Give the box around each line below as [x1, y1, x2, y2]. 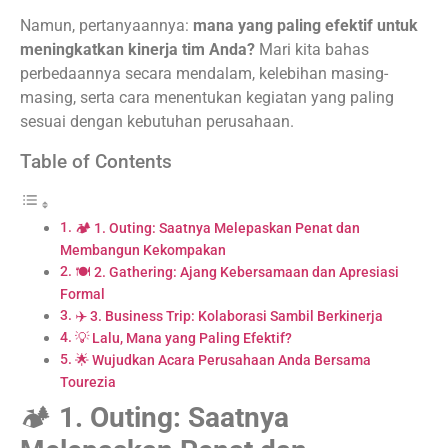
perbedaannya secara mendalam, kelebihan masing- [20, 63, 388, 83]
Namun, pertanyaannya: [20, 15, 193, 35]
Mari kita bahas [255, 39, 369, 59]
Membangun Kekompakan [60, 242, 226, 260]
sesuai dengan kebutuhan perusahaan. [20, 111, 294, 131]
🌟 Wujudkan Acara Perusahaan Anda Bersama [74, 352, 371, 370]
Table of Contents [20, 150, 172, 174]
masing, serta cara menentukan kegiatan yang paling [20, 87, 394, 107]
